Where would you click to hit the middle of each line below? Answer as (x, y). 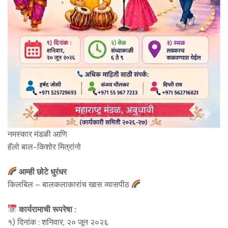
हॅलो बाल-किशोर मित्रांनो (44, 147)
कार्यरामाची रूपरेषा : (47, 209)
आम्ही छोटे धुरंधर (42, 172)
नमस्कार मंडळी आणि (37, 134)
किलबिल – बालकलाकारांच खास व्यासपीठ (69, 184)
